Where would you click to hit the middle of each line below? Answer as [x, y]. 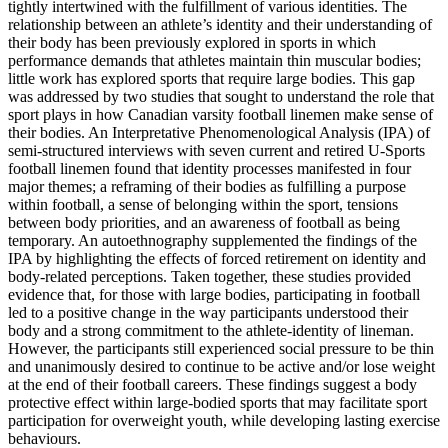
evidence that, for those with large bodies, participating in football [214, 294]
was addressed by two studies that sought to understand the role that [221, 96]
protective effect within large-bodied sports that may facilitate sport [217, 402]
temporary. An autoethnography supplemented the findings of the [212, 240]
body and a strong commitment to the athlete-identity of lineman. [211, 330]
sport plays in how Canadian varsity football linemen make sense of [220, 114]
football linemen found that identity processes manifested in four [209, 168]
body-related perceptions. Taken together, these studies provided [209, 276]
